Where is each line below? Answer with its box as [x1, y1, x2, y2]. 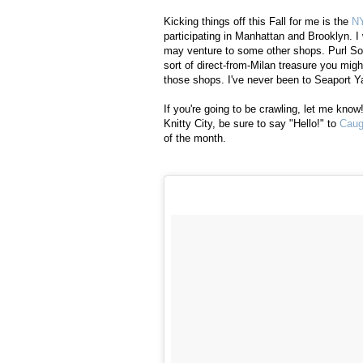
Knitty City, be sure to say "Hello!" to [164, 117, 340, 130]
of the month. [164, 132, 226, 145]
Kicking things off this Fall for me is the [164, 15, 352, 28]
